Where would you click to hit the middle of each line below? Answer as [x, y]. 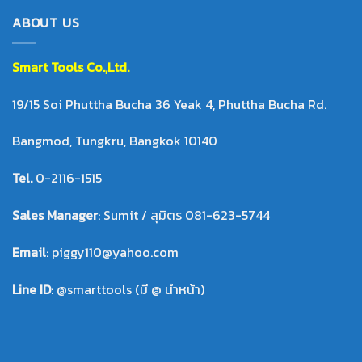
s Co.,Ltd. [103, 67]
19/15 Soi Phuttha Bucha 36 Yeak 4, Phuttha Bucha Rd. [169, 104]
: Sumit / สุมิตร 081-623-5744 [184, 215]
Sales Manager [55, 215]
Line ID [32, 289]
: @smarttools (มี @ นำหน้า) [128, 289]
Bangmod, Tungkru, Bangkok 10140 [115, 141]
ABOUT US [46, 23]
